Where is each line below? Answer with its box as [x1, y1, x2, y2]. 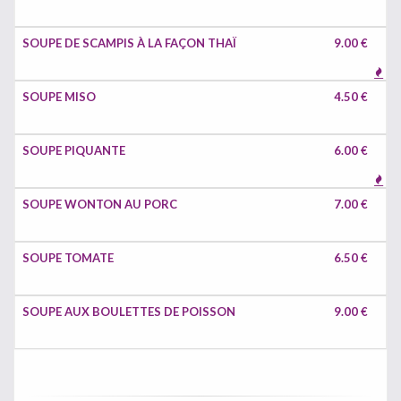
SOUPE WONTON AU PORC [22, 197, 177, 211]
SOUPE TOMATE [22, 251, 114, 265]
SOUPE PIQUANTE [22, 143, 125, 158]
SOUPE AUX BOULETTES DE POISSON [22, 304, 235, 319]
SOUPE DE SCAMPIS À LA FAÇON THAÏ [22, 36, 236, 50]
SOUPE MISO [22, 90, 96, 104]
